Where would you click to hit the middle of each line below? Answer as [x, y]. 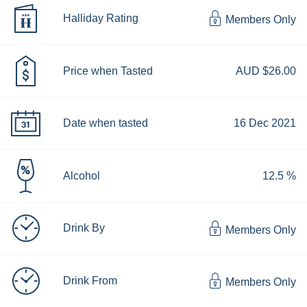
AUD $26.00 [266, 71]
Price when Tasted [108, 71]
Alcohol [81, 175]
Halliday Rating [100, 18]
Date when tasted [105, 123]
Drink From [90, 280]
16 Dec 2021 [265, 123]
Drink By [84, 228]
